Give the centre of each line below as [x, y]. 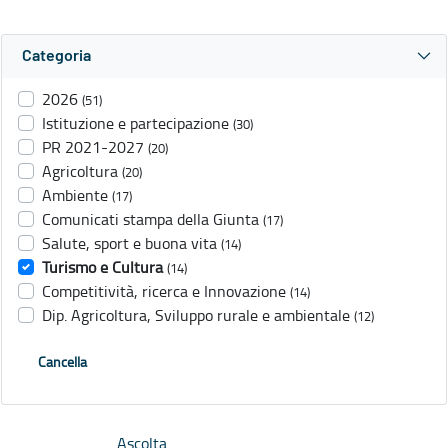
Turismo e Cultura [102, 267]
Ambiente [75, 195]
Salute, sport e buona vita [129, 243]
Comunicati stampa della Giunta [150, 219]
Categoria [56, 56]
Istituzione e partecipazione [135, 123]
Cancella [62, 362]
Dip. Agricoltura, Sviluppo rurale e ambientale [196, 315]
